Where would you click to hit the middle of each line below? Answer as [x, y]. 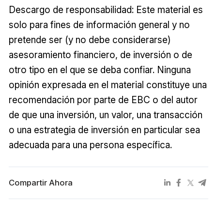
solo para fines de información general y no [99, 25]
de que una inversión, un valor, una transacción [105, 115]
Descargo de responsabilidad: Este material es [106, 10]
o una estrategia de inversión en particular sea [104, 130]
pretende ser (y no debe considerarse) [90, 40]
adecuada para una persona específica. [90, 145]
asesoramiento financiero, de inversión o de [100, 55]
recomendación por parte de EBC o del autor [103, 100]
